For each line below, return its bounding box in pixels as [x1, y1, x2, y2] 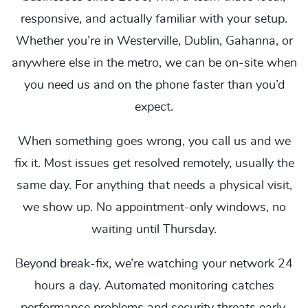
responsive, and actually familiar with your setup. [21, 13, 287, 25]
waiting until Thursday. [91, 223, 217, 236]
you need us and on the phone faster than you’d [23, 79, 285, 91]
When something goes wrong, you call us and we [17, 135, 291, 148]
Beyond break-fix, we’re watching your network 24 [15, 258, 293, 270]
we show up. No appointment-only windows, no [22, 201, 286, 214]
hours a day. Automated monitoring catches [34, 280, 274, 292]
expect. [135, 101, 173, 113]
